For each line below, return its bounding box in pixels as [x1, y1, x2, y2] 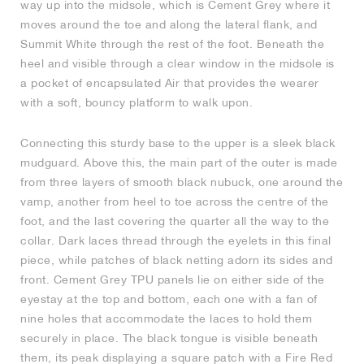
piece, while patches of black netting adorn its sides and [20, 253, 333, 267]
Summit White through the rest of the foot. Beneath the [20, 37, 324, 51]
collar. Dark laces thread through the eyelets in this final [20, 234, 331, 248]
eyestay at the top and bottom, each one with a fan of [20, 292, 318, 306]
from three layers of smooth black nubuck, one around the [20, 175, 343, 189]
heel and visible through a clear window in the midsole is [20, 57, 335, 71]
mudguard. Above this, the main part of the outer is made [20, 156, 337, 170]
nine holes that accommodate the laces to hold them [20, 312, 312, 326]
